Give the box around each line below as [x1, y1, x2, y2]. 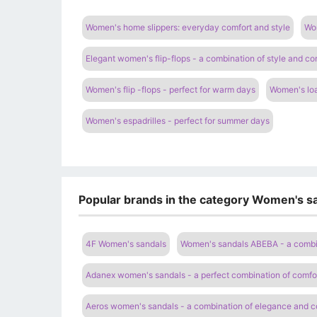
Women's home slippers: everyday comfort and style [86, 22, 290, 33]
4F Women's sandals [86, 238, 166, 249]
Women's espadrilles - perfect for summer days [86, 115, 270, 127]
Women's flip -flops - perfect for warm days [86, 84, 255, 96]
